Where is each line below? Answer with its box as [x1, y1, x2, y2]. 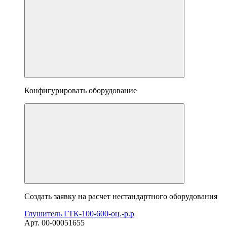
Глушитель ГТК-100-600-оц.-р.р [24, 209, 134, 218]
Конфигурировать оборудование [24, 86, 137, 95]
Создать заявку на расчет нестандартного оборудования [24, 192, 217, 201]
